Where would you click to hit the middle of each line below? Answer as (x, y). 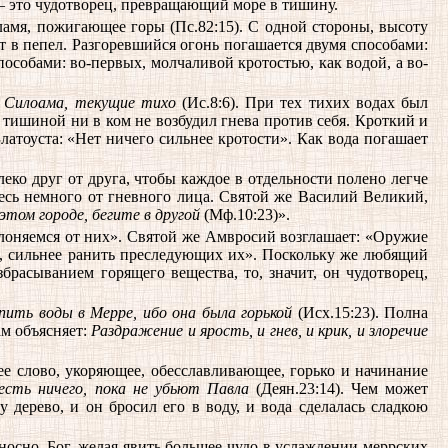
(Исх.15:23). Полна (360, 312)
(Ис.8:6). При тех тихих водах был (302, 102)
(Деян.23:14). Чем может (338, 388)
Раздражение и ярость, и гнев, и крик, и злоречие (260, 330)
